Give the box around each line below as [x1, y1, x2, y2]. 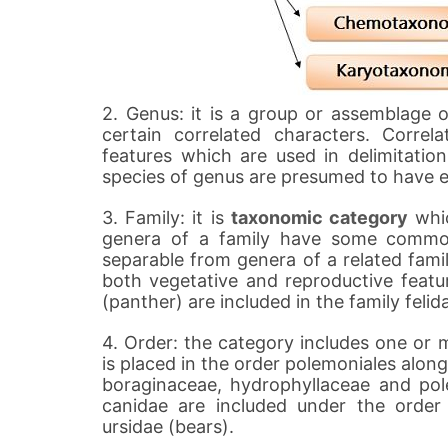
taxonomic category [230, 207, 409, 228]
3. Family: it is [102, 207, 231, 228]
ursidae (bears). [102, 416, 234, 437]
